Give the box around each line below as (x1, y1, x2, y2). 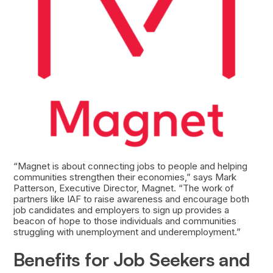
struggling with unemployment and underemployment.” (13, 226, 241, 238)
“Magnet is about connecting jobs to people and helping (13, 160, 247, 172)
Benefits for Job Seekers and (13, 248, 250, 271)
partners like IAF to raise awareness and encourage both (13, 193, 249, 205)
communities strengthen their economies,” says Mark (13, 171, 236, 183)
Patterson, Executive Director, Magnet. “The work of (13, 182, 234, 194)
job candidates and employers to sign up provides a (13, 204, 229, 216)
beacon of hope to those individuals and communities (13, 215, 236, 227)
